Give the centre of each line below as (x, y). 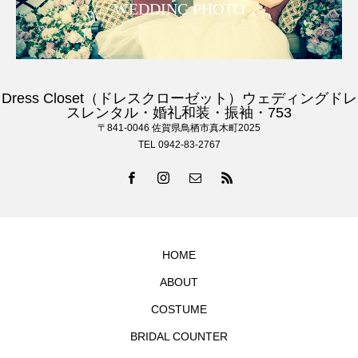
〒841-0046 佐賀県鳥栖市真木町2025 (179, 127)
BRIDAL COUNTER (179, 336)
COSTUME (179, 309)
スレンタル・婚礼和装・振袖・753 (179, 112)
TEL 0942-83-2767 (179, 144)
